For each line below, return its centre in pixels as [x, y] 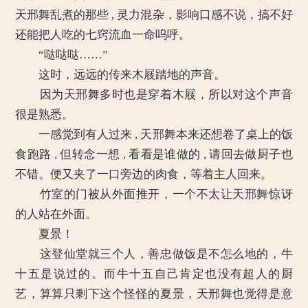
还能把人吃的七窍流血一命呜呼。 [103, 35]
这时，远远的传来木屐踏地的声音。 [121, 75]
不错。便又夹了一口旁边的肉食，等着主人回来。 [144, 174]
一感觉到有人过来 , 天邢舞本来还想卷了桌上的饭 [154, 134]
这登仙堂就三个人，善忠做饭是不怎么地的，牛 [154, 254]
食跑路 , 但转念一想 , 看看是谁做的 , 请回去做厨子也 [154, 154]
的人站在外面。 [56, 214]
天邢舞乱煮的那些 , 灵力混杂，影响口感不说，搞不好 [154, 15]
